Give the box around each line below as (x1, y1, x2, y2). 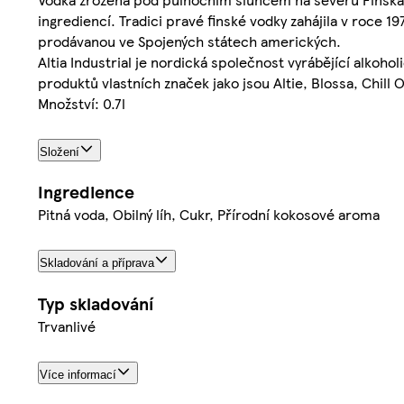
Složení (40, 144, 79, 159)
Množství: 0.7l (38, 92, 125, 114)
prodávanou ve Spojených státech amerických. (38, 30, 341, 51)
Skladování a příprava (40, 256, 154, 271)
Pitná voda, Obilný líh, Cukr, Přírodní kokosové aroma (38, 204, 380, 225)
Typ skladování (38, 291, 153, 317)
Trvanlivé (38, 316, 96, 337)
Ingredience (38, 179, 134, 205)
